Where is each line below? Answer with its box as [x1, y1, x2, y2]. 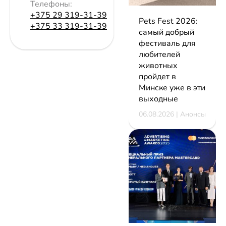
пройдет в [139, 71, 176, 82]
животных [139, 60, 178, 71]
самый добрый [139, 26, 194, 38]
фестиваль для [139, 37, 196, 49]
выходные [139, 93, 178, 104]
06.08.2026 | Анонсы [139, 109, 206, 119]
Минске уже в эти [139, 82, 205, 93]
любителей [139, 48, 180, 60]
